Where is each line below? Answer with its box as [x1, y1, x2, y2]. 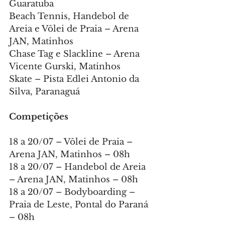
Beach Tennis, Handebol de [9, 11, 132, 22]
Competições [9, 111, 68, 123]
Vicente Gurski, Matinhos [9, 61, 121, 72]
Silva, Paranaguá [9, 86, 80, 97]
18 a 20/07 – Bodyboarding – [9, 187, 138, 198]
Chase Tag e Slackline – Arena [9, 49, 142, 60]
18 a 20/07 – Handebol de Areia [9, 162, 148, 173]
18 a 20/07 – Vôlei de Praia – [9, 137, 135, 148]
